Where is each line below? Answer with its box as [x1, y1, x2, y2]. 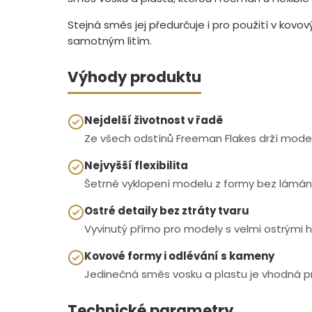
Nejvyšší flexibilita [84, 157, 188, 173]
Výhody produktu [68, 66, 201, 87]
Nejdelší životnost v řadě [84, 112, 223, 127]
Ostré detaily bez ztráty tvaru [84, 203, 249, 218]
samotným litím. [68, 33, 152, 48]
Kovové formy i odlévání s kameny [84, 248, 274, 263]
